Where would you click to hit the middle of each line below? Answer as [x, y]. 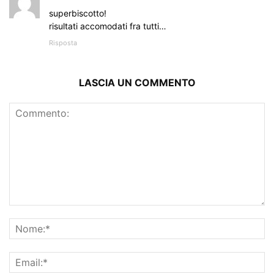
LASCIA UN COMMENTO [137, 83]
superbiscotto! [78, 13]
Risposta [63, 43]
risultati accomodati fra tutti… [108, 26]
